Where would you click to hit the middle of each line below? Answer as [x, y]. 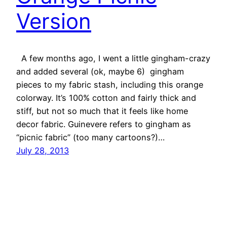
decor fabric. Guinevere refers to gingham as [104, 124]
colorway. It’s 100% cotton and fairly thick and [106, 98]
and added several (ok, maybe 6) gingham [100, 71]
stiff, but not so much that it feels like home [102, 111]
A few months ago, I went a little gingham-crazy [113, 58]
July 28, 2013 [43, 150]
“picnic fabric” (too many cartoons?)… [90, 137]
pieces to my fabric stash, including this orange [110, 84]
